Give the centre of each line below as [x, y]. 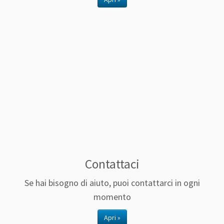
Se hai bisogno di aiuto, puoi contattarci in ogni [112, 183]
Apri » [112, 218]
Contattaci [112, 164]
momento [112, 197]
